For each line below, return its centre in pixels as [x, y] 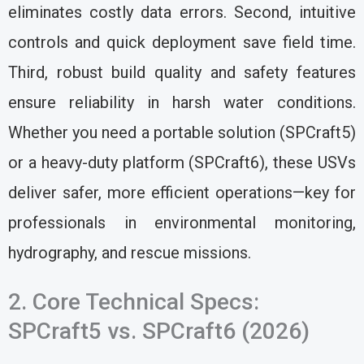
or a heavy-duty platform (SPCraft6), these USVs [182, 163]
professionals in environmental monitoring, [182, 223]
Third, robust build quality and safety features [182, 73]
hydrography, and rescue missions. [130, 253]
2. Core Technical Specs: [134, 302]
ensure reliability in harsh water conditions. [182, 103]
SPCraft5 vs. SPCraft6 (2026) [159, 331]
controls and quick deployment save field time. [182, 43]
